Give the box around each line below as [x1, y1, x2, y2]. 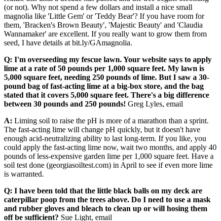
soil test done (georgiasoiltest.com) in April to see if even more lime [4, 161, 213, 170]
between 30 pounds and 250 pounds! [4, 100, 128, 109]
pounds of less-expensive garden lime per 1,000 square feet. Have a [4, 152, 214, 161]
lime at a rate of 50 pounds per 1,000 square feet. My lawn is [4, 64, 204, 73]
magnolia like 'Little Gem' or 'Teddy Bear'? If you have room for [4, 12, 204, 21]
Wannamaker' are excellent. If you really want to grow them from [4, 30, 207, 38]
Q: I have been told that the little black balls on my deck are [4, 186, 202, 195]
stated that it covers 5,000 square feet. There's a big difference [4, 91, 209, 100]
